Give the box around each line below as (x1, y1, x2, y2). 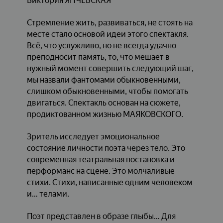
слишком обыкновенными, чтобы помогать (26, 86, 188, 96)
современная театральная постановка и (26, 154, 175, 164)
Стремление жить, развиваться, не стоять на (26, 17, 193, 27)
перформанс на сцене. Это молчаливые (26, 166, 175, 176)
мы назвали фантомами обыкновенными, (26, 75, 181, 85)
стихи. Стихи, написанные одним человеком (26, 177, 193, 187)
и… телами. (26, 189, 69, 199)
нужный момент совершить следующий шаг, (26, 63, 194, 73)
